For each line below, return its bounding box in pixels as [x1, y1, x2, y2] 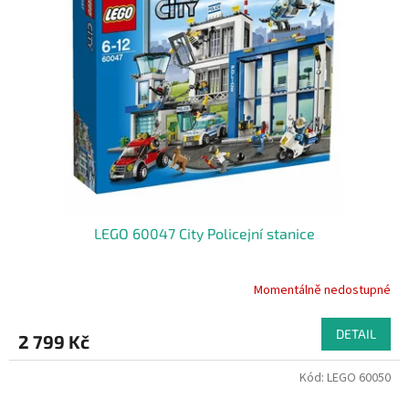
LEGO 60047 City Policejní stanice [94, 224, 315, 242]
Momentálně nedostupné [254, 281, 391, 300]
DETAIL [336, 325, 376, 341]
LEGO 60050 [327, 368, 391, 387]
